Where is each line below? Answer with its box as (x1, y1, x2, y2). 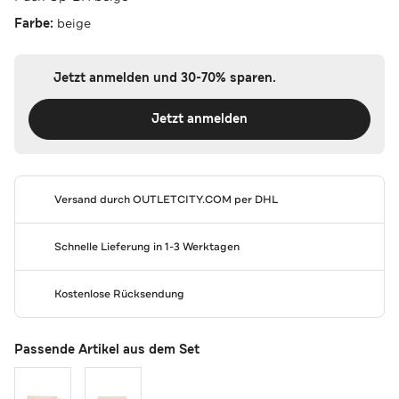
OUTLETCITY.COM (132, 191, 232, 207)
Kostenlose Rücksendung (53, 286, 184, 301)
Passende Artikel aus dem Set (14, 340, 199, 358)
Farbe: (14, 14, 57, 32)
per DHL (231, 191, 278, 207)
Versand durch (53, 191, 133, 207)
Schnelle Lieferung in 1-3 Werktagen (53, 239, 240, 254)
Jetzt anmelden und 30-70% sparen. (53, 69, 276, 86)
